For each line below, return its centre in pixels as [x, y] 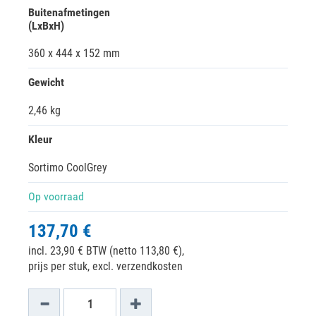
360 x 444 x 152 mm [74, 53]
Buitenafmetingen [69, 12]
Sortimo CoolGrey [68, 168]
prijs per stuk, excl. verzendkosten [105, 266]
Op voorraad [56, 196]
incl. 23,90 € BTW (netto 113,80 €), [106, 251]
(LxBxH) [46, 26]
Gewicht [46, 82]
